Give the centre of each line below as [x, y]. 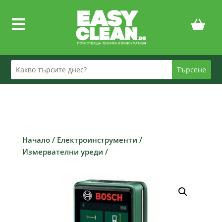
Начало [36, 139]
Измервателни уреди [62, 151]
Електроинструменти [97, 139]
